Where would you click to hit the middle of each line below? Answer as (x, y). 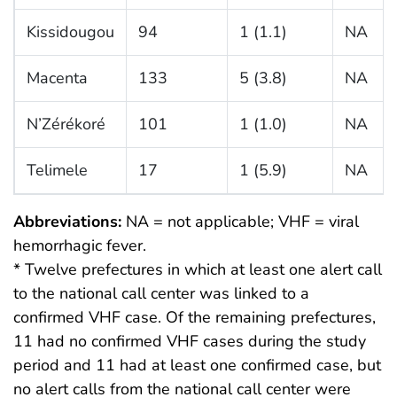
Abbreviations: (67, 221)
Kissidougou (70, 31)
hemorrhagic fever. (80, 245)
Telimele (57, 170)
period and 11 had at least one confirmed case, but (197, 365)
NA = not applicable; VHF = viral (240, 221)
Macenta (57, 78)
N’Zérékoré (66, 124)
